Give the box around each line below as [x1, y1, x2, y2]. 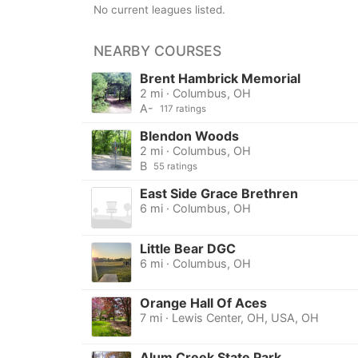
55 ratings [153, 161, 197, 173]
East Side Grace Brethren [139, 185, 298, 202]
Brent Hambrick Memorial [139, 70, 300, 87]
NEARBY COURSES [93, 42, 221, 60]
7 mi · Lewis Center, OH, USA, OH [139, 310, 319, 324]
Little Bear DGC [139, 240, 236, 257]
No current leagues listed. [93, 3, 225, 17]
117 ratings [159, 103, 206, 115]
